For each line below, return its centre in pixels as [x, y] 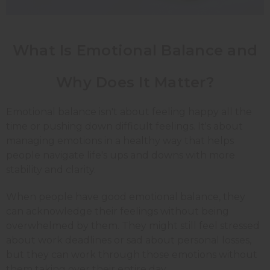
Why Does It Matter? [135, 83]
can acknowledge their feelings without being [118, 212]
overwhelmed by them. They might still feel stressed [133, 226]
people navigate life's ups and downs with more [121, 155]
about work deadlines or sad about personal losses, [129, 240]
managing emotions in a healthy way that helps [120, 141]
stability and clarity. [51, 170]
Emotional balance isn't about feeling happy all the [129, 112]
